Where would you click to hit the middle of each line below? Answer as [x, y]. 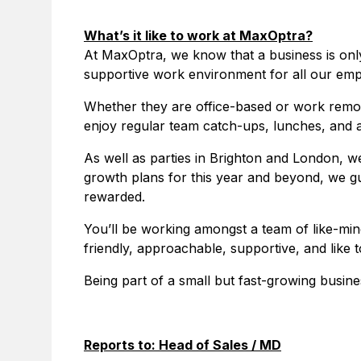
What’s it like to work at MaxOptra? [198, 35]
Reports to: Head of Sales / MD [183, 345]
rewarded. [114, 197]
